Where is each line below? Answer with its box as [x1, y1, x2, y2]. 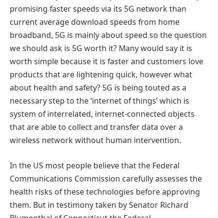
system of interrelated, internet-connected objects [10, 109, 195, 120]
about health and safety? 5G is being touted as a [10, 82, 186, 93]
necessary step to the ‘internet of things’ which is [10, 95, 189, 107]
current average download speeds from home [10, 17, 180, 28]
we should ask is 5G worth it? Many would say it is [10, 43, 192, 54]
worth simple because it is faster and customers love [10, 56, 203, 67]
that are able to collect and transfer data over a [10, 122, 183, 133]
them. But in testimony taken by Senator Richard [10, 199, 188, 210]
